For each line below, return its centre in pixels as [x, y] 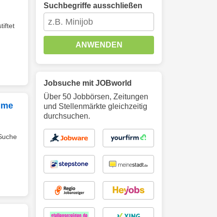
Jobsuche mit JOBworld [88, 83]
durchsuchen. [67, 116]
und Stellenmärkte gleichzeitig [95, 106]
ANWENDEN [99, 45]
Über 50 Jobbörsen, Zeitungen [96, 97]
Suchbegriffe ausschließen [93, 6]
